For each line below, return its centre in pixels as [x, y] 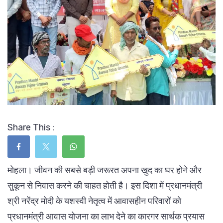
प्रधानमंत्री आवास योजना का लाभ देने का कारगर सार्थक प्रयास [106, 216]
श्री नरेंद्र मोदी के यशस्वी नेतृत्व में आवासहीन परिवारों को [94, 201]
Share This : [31, 127]
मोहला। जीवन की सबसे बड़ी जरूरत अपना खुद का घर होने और [105, 170]
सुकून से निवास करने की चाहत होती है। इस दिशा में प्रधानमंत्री [105, 185]
